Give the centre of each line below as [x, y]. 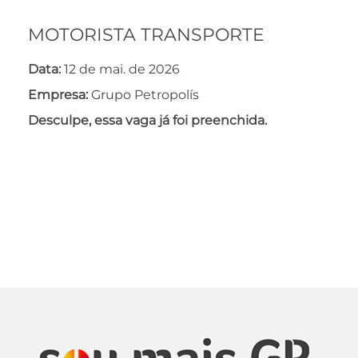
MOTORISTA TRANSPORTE [146, 35]
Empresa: [60, 95]
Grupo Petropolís [145, 95]
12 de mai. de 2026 [122, 69]
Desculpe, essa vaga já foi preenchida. [147, 120]
